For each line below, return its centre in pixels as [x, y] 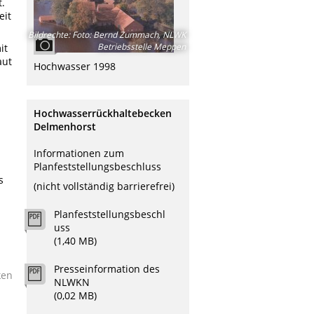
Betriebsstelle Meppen [142, 47]
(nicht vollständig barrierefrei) [104, 186]
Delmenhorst [65, 127]
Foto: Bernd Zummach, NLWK [128, 35]
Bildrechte [48, 35]
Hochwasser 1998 [75, 66]
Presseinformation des [107, 268]
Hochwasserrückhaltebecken [103, 114]
